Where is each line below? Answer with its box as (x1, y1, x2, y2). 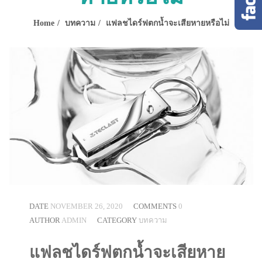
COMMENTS (133, 202, 178, 211)
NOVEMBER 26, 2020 (50, 202, 123, 211)
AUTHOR (29, 216, 61, 225)
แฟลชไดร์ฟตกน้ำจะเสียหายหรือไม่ (105, 19, 229, 27)
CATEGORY (97, 216, 139, 225)
